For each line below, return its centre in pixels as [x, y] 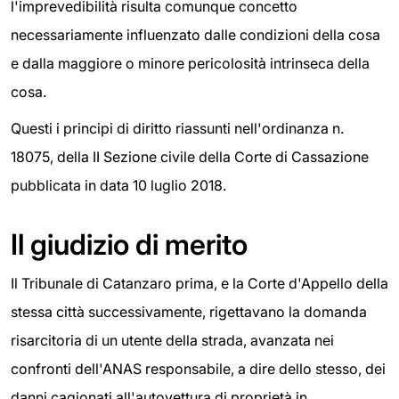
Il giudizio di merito [129, 245]
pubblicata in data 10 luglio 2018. [118, 186]
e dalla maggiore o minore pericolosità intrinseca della [190, 63]
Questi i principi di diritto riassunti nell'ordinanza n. [177, 129]
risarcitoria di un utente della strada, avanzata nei [172, 341]
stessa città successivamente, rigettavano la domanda [189, 312]
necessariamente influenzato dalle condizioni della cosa [195, 34]
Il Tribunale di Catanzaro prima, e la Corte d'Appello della [199, 284]
